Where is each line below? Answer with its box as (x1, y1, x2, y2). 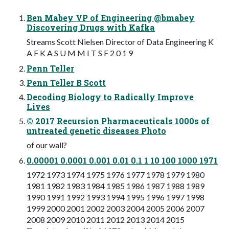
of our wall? (27, 140, 67, 150)
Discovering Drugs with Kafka (27, 22, 155, 33)
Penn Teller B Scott (27, 77, 106, 88)
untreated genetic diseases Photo (27, 125, 166, 136)
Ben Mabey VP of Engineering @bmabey (27, 12, 195, 24)
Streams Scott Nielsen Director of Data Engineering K (27, 37, 214, 47)
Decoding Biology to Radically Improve (27, 91, 194, 103)
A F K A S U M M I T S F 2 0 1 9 (27, 48, 133, 58)
